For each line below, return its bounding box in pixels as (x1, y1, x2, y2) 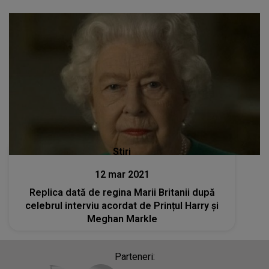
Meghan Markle (86, 213, 157, 225)
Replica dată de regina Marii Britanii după (29, 186, 215, 198)
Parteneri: (114, 250, 155, 262)
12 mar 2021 (94, 168, 150, 180)
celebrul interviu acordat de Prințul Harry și (25, 199, 219, 211)
